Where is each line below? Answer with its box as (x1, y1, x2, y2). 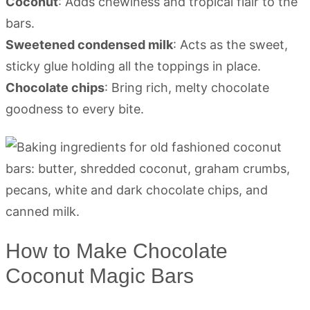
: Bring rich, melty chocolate (104, 80, 269, 95)
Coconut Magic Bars (6, 264, 194, 287)
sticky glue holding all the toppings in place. (6, 59, 261, 73)
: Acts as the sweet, (173, 37, 288, 52)
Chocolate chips (6, 80, 104, 95)
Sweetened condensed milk (6, 37, 173, 52)
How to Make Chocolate (6, 239, 228, 262)
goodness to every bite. (6, 102, 144, 116)
